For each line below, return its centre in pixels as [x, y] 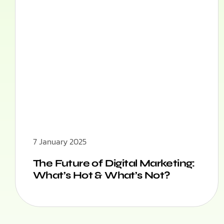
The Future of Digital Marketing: [114, 163]
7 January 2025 [60, 142]
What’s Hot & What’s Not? [102, 175]
